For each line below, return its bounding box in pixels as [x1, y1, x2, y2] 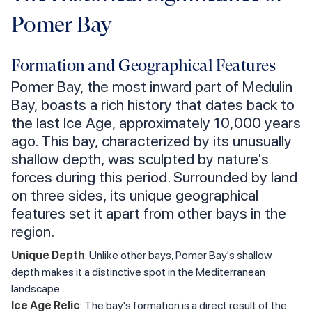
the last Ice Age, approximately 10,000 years [11, 114, 301, 132]
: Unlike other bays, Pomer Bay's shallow [85, 249, 272, 263]
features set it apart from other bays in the [11, 204, 286, 223]
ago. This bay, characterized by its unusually [11, 132, 292, 150]
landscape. [11, 282, 62, 296]
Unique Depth [11, 249, 85, 263]
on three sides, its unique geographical [11, 186, 258, 205]
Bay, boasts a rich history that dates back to [11, 95, 295, 114]
